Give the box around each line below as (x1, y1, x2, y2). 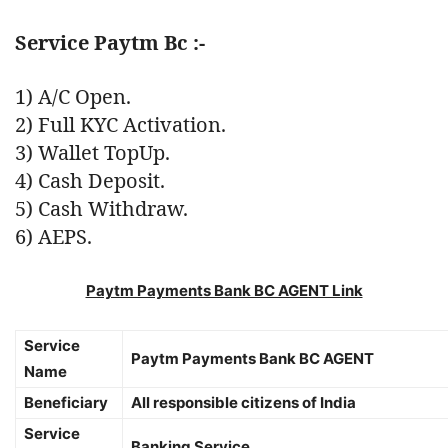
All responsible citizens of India (131, 392, 356, 412)
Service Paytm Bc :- (15, 28, 205, 56)
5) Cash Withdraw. (15, 194, 188, 222)
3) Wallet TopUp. (15, 138, 170, 166)
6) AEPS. (15, 222, 92, 250)
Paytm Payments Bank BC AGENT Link (85, 280, 363, 300)
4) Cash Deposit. (15, 166, 165, 194)
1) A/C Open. (15, 82, 131, 110)
